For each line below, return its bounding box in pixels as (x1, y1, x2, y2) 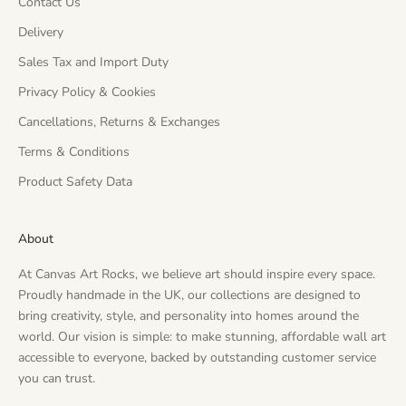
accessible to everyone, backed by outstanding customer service (18, 349, 376, 367)
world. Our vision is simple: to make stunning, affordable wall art (18, 328, 386, 346)
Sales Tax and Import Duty (18, 53, 169, 72)
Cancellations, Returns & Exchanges (18, 113, 220, 131)
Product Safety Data (18, 173, 132, 191)
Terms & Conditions (18, 143, 130, 161)
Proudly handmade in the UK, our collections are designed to (18, 286, 361, 304)
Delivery (18, 24, 63, 42)
